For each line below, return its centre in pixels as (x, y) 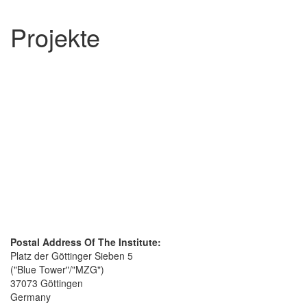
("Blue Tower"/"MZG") (57, 269)
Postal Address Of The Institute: (86, 242)
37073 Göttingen (47, 283)
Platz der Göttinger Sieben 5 (72, 255)
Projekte (55, 36)
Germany (30, 296)
